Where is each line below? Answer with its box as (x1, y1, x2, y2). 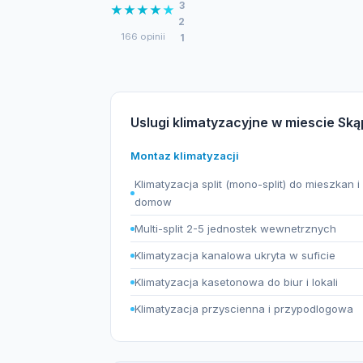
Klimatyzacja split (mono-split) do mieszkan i (135, 177, 360, 190)
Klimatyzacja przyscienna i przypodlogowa (135, 302, 353, 315)
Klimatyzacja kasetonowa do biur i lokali (135, 275, 338, 288)
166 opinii (120, 30, 165, 42)
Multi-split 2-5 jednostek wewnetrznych (135, 222, 336, 235)
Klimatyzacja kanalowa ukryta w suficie (135, 249, 335, 262)
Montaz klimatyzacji (130, 149, 239, 162)
